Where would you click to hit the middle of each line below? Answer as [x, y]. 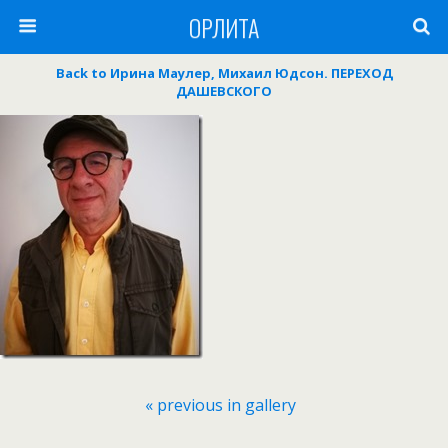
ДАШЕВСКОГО [224, 91]
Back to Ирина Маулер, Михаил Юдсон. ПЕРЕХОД [224, 73]
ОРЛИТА [224, 27]
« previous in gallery [220, 405]
